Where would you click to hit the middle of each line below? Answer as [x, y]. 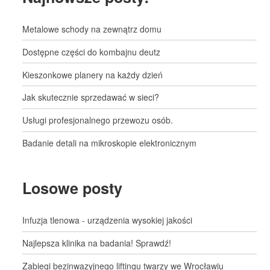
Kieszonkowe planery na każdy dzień [93, 74]
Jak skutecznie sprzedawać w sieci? [91, 97]
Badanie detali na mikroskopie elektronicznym [110, 143]
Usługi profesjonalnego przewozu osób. [98, 120]
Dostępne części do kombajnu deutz [92, 52]
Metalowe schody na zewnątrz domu [92, 29]
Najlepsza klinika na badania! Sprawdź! [97, 243]
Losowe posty [73, 188]
